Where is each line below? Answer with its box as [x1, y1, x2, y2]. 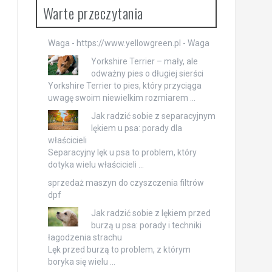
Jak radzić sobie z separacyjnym [90, 111, 216, 121]
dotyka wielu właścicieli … [47, 160, 144, 170]
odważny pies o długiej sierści [90, 69, 203, 79]
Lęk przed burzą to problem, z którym [47, 245, 191, 255]
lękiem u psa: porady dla [90, 123, 182, 134]
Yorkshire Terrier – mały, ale [90, 56, 198, 67]
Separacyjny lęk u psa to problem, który [47, 148, 197, 158]
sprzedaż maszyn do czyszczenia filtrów [47, 178, 204, 188]
